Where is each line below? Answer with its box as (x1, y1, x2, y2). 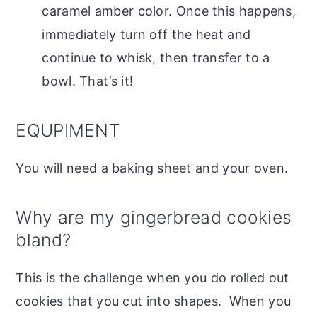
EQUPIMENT (16, 119, 121, 141)
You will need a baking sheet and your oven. (16, 160, 289, 175)
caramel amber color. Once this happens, (42, 3, 296, 18)
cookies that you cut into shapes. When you (16, 293, 292, 309)
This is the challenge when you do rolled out (16, 270, 289, 285)
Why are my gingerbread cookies (16, 206, 292, 228)
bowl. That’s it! (42, 73, 134, 88)
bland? (16, 229, 71, 250)
